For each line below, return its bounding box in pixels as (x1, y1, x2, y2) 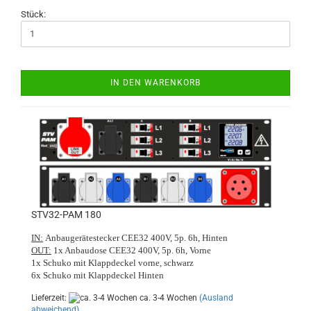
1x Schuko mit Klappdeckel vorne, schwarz (31, 257, 194, 268)
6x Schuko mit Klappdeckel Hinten (31, 269, 164, 280)
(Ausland (199, 292, 233, 303)
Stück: (21, 8, 46, 19)
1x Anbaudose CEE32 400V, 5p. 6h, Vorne (51, 244, 211, 255)
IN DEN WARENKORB (110, 77, 201, 87)
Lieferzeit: (31, 292, 69, 303)
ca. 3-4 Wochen (137, 292, 197, 303)
